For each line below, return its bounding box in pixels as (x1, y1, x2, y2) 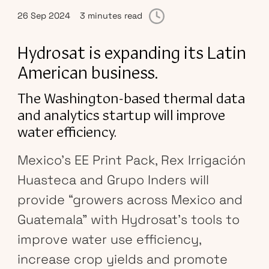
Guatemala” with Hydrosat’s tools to (17, 211, 240, 228)
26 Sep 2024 (17, 10, 70, 22)
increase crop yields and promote (17, 250, 228, 267)
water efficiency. (17, 125, 116, 140)
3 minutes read (80, 10, 143, 22)
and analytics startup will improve (17, 108, 225, 123)
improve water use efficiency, (17, 231, 201, 247)
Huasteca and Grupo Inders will (17, 171, 209, 188)
